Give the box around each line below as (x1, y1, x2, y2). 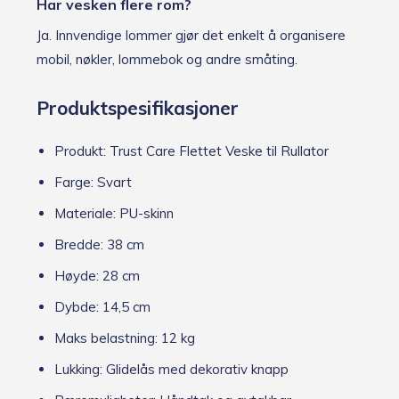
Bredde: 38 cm (54, 235, 144, 253)
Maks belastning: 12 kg (54, 329, 195, 346)
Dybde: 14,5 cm (54, 297, 151, 315)
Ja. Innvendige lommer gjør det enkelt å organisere (37, 27, 346, 45)
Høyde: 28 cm (54, 266, 140, 284)
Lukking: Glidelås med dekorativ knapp (54, 360, 289, 378)
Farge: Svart (54, 173, 132, 191)
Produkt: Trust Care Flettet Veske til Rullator (54, 142, 329, 159)
